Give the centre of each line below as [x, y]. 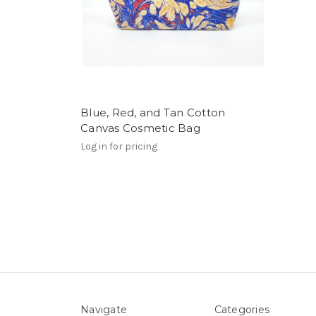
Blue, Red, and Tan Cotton [153, 113]
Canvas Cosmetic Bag [140, 128]
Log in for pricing [119, 146]
